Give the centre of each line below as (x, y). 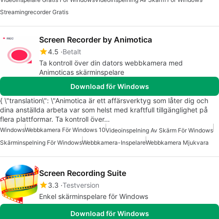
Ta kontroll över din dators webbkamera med (111, 63)
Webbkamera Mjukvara (177, 143)
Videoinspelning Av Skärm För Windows (159, 131)
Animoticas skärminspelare (82, 72)
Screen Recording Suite (83, 173)
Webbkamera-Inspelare (114, 143)
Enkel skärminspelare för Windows (94, 197)
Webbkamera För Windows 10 (65, 130)
